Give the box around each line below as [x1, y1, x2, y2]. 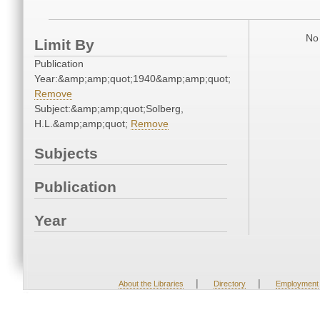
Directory [213, 279, 246, 288]
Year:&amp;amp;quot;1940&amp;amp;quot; [34, 73, 231, 85]
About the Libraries [118, 279, 184, 288]
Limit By [34, 36, 94, 54]
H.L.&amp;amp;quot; [34, 118, 131, 130]
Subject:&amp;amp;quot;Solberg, [34, 103, 184, 115]
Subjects [34, 145, 98, 162]
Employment [275, 279, 319, 288]
